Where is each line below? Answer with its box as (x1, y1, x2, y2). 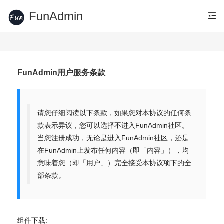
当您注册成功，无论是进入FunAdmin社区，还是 (37, 134, 189, 142)
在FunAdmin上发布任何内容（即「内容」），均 (37, 146, 189, 154)
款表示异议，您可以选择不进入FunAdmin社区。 (37, 121, 189, 129)
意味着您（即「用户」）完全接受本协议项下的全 (37, 159, 191, 167)
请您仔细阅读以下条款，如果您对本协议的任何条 (37, 109, 191, 117)
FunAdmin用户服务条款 (17, 68, 105, 77)
